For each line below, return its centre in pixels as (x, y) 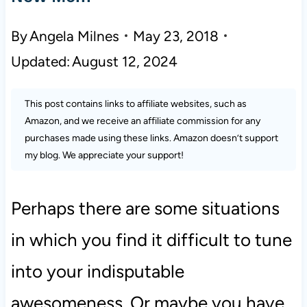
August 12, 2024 (125, 61)
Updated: (40, 61)
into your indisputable (97, 271)
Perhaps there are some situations (145, 208)
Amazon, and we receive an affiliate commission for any (142, 121)
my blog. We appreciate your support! (104, 155)
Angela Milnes (75, 36)
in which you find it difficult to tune (151, 240)
